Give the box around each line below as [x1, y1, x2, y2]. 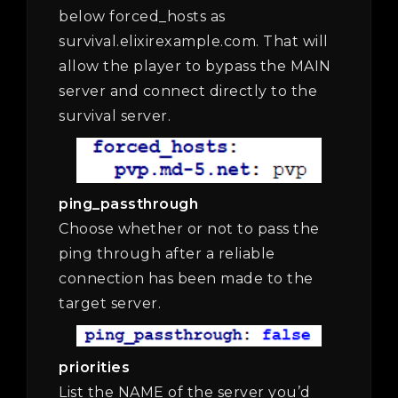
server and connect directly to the [59, 82, 317, 99]
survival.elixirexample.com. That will [59, 32, 329, 50]
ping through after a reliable [59, 244, 275, 262]
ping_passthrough [59, 195, 198, 212]
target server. [59, 294, 161, 312]
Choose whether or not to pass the [59, 219, 320, 237]
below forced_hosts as [59, 7, 226, 25]
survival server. [59, 107, 171, 124]
